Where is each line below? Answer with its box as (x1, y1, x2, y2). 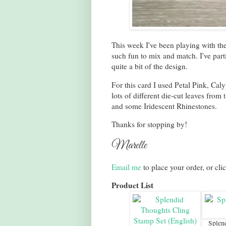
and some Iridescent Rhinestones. (111, 100, 217, 111)
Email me (111, 162, 141, 173)
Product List (111, 180, 153, 191)
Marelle (111, 138, 147, 153)
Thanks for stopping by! (111, 119, 187, 130)
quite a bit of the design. (111, 61, 190, 72)
